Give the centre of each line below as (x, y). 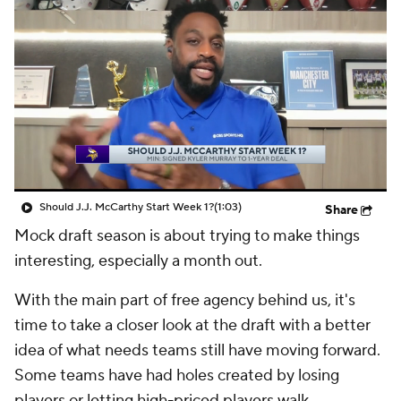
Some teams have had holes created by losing (177, 375)
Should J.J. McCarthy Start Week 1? (127, 207)
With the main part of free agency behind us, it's (185, 300)
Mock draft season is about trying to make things (187, 236)
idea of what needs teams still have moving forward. (197, 350)
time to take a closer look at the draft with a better (192, 325)
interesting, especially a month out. (138, 261)
